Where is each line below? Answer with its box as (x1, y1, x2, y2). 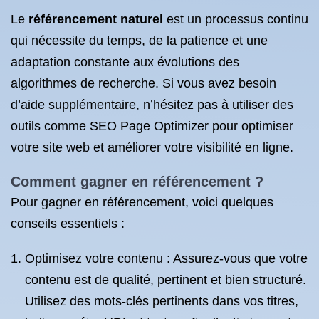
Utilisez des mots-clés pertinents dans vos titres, (25, 294, 298, 308)
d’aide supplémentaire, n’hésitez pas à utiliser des (11, 98, 293, 112)
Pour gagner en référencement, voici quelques (11, 195, 273, 209)
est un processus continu (163, 12, 308, 26)
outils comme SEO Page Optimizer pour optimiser (11, 119, 293, 133)
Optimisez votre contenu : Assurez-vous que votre (25, 251, 308, 266)
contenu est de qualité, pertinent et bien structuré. (25, 273, 306, 287)
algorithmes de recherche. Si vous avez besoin (11, 76, 276, 90)
